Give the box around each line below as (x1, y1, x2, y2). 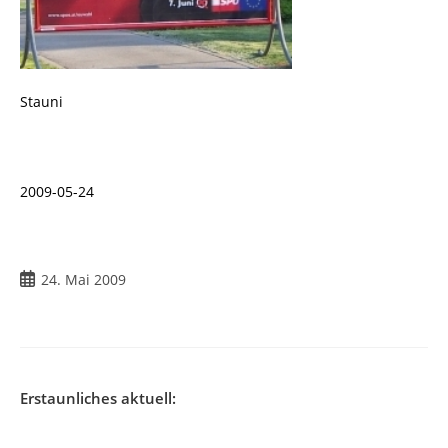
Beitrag (19, 269, 67, 289)
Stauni (20, 92, 63, 112)
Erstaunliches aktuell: (20, 388, 176, 409)
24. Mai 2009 (41, 270, 126, 290)
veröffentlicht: (19, 290, 113, 310)
